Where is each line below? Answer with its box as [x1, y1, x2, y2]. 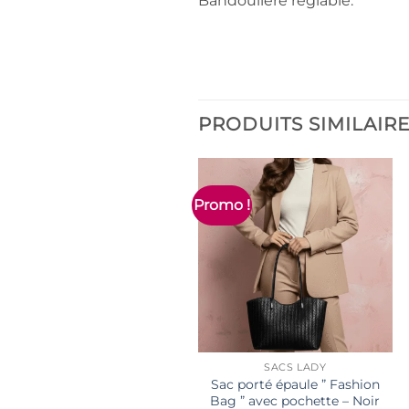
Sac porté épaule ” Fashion [210, 375, 380, 393]
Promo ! [194, 195, 251, 214]
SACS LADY [264, 361, 327, 373]
